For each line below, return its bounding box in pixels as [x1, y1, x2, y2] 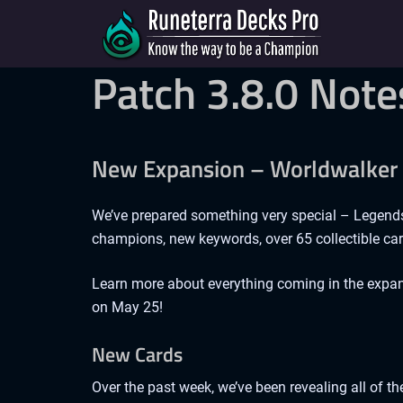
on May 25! [92, 299, 163, 316]
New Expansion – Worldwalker [92, 151, 398, 186]
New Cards [92, 339, 183, 371]
